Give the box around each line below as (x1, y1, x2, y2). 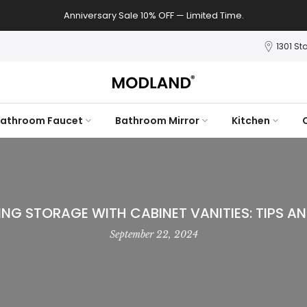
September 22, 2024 (109, 228, 198, 241)
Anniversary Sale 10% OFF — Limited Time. (63, 8, 244, 22)
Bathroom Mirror (114, 114, 199, 127)
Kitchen (231, 114, 270, 127)
